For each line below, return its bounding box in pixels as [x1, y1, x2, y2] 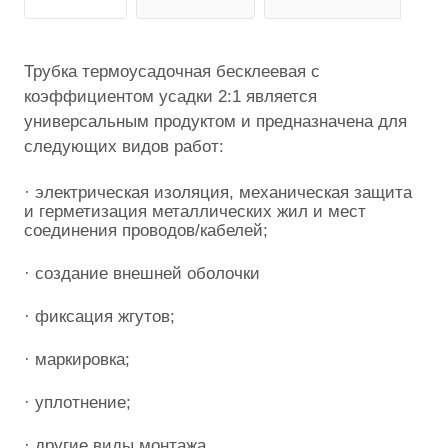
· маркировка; [24, 348, 130, 369]
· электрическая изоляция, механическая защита [24, 181, 412, 202]
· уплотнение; [24, 391, 131, 412]
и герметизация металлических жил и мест [24, 200, 366, 221]
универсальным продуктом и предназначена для [24, 110, 407, 131]
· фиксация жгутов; [24, 305, 175, 326]
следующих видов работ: [24, 135, 224, 156]
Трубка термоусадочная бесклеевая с [24, 60, 320, 81]
